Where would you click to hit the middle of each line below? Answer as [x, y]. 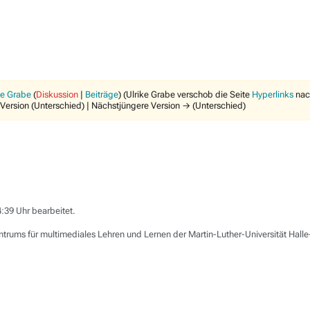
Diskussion [57, 94]
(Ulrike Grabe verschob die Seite [188, 94]
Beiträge [102, 94]
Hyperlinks [273, 94]
